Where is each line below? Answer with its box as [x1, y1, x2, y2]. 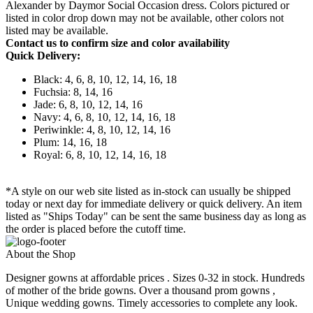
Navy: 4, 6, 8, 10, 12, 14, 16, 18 [34, 110, 175, 123]
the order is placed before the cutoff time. [6, 222, 186, 235]
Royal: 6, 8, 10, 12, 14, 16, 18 [34, 148, 166, 161]
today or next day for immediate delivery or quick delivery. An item [6, 197, 302, 210]
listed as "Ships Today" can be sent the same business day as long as [6, 210, 306, 222]
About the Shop [6, 247, 75, 260]
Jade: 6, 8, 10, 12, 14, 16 [34, 98, 143, 110]
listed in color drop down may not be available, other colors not [6, 11, 284, 24]
